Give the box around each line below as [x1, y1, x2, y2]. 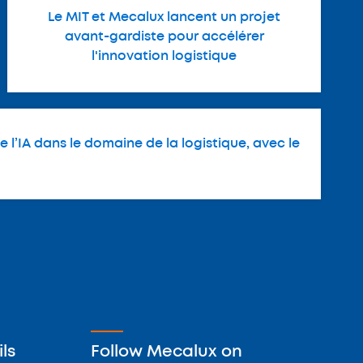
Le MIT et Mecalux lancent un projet [48, 11, 281, 23]
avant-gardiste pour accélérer [64, 30, 264, 43]
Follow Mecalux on [91, 344, 242, 360]
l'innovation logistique [92, 49, 237, 62]
